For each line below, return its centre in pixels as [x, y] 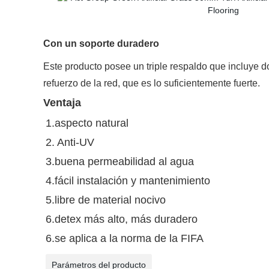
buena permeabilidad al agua [124, 162]
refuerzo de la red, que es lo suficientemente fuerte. [152, 83]
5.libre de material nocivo [106, 200]
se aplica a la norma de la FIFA [129, 238]
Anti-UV [74, 142]
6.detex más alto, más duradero [122, 219]
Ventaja [62, 103]
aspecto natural [92, 123]
